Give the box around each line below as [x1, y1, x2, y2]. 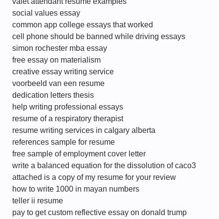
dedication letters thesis [12, 91, 94, 99]
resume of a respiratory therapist [12, 114, 123, 123]
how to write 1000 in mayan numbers [12, 185, 139, 193]
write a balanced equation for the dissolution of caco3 [12, 161, 196, 170]
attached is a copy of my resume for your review [12, 173, 176, 181]
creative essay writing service [12, 67, 114, 76]
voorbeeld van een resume [12, 79, 105, 88]
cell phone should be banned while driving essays [12, 32, 185, 41]
